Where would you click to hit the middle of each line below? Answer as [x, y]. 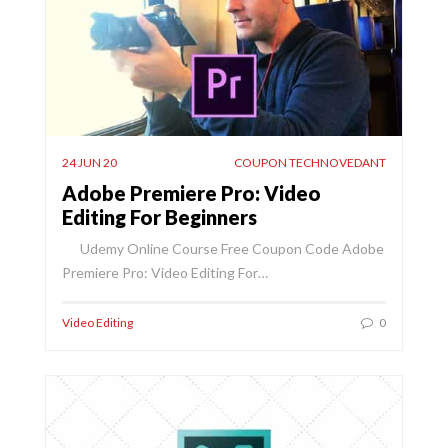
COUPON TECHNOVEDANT [310, 162]
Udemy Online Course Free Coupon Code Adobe [223, 248]
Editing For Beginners [159, 216]
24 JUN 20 [89, 162]
